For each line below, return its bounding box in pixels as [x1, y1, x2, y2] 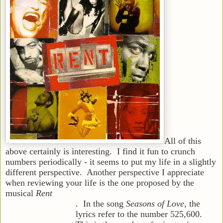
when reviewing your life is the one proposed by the [5, 177, 194, 188]
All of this [164, 135, 201, 146]
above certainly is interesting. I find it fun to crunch [5, 146, 195, 156]
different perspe [5, 167, 62, 177]
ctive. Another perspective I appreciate [62, 167, 204, 177]
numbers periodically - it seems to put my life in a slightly [5, 156, 216, 167]
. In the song [76, 198, 126, 209]
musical [5, 188, 36, 198]
